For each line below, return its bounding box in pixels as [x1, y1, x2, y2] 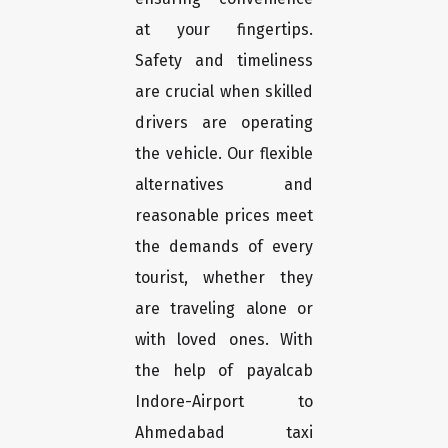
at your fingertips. [135, 20, 313, 40]
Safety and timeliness [135, 51, 313, 71]
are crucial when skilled [135, 82, 313, 102]
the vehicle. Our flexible [135, 144, 313, 164]
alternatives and [135, 175, 313, 195]
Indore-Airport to [135, 392, 313, 412]
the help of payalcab [135, 361, 313, 381]
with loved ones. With [135, 330, 313, 350]
